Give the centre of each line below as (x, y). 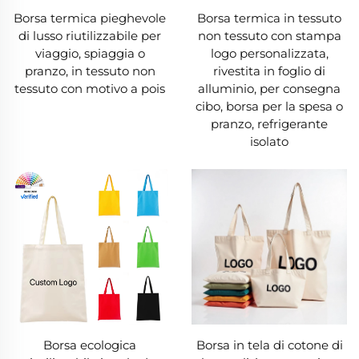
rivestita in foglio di (269, 71)
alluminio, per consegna (269, 89)
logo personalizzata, (269, 54)
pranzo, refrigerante (269, 124)
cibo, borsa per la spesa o (269, 107)
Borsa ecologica (90, 345)
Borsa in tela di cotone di (269, 345)
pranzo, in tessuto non (90, 71)
